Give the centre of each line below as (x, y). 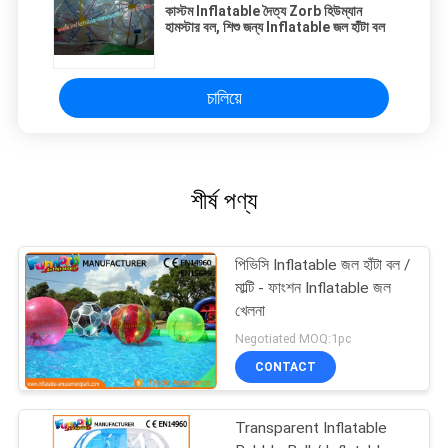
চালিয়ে (224, 98)
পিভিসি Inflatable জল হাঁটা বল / (323, 265)
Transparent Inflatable (311, 428)
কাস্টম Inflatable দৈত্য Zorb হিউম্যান (263, 11)
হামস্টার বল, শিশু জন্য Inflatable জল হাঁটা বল (275, 27)
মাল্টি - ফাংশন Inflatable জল (313, 288)
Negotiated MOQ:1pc (293, 339)
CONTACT (286, 366)
